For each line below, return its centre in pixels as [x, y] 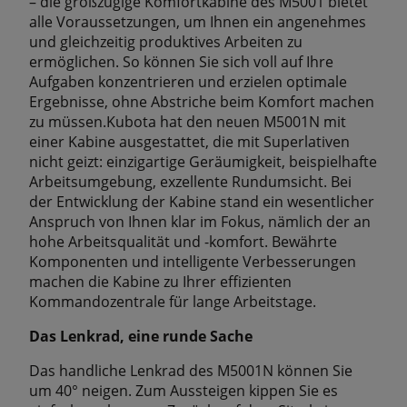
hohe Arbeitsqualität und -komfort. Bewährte [183, 241]
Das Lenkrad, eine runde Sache [141, 336]
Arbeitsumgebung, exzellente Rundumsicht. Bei [190, 181]
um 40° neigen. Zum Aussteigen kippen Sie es [184, 390]
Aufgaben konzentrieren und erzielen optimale [188, 81]
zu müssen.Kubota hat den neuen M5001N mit [188, 121]
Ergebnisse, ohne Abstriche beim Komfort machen [202, 101]
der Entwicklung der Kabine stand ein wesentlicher [202, 201]
